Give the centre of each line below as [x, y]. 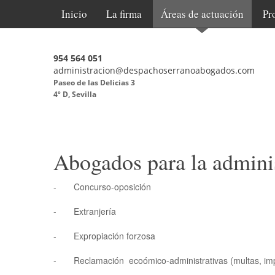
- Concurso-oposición [102, 187]
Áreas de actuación [202, 14]
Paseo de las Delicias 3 [94, 83]
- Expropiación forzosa [104, 236]
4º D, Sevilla [75, 94]
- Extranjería [85, 211]
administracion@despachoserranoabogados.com [154, 70]
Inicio [74, 14]
